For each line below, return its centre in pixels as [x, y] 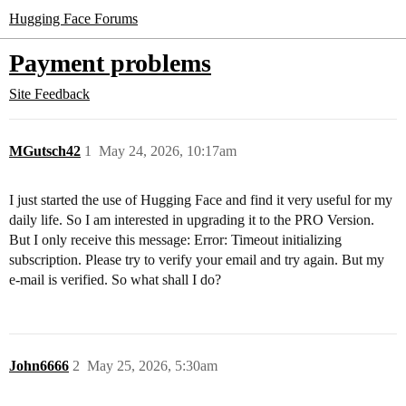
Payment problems [110, 63]
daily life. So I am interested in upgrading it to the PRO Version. [192, 220]
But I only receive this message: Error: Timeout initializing [175, 240]
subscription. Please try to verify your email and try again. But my [197, 260]
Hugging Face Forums [73, 19]
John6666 [39, 366]
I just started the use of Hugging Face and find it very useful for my [201, 200]
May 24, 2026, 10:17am [168, 151]
